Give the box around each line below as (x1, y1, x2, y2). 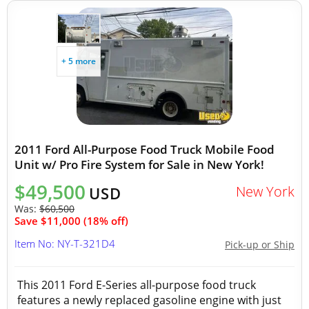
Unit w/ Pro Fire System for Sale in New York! (14, 157, 264, 172)
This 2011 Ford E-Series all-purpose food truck (17, 277, 256, 292)
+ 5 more (61, 55, 96, 67)
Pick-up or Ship (225, 238, 295, 251)
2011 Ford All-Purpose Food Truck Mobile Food (14, 141, 275, 157)
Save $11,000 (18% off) (14, 214, 128, 228)
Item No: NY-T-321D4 (14, 237, 115, 250)
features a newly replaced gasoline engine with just (17, 292, 281, 308)
